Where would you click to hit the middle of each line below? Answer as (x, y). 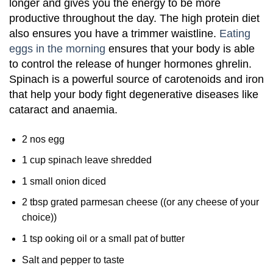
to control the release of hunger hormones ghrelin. (130, 64)
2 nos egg (43, 139)
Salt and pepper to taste (73, 260)
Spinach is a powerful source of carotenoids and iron (136, 79)
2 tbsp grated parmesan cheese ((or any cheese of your (140, 202)
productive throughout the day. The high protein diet (134, 18)
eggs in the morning (57, 48)
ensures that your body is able (180, 48)
